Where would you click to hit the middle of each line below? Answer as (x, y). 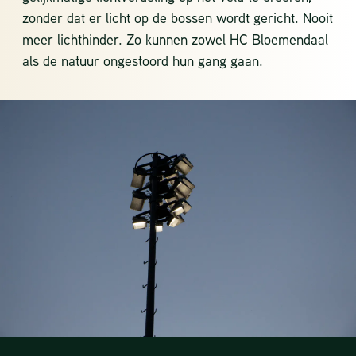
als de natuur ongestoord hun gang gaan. (143, 60)
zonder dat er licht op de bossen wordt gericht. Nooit (178, 17)
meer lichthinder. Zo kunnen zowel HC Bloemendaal (175, 39)
